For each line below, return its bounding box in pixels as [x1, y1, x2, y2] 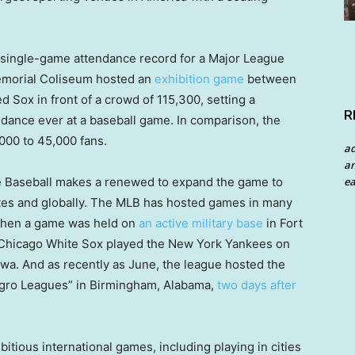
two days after [217, 277, 296, 293]
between [244, 71, 296, 87]
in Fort [263, 216, 303, 231]
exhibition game [155, 71, 244, 87]
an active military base [139, 216, 263, 231]
